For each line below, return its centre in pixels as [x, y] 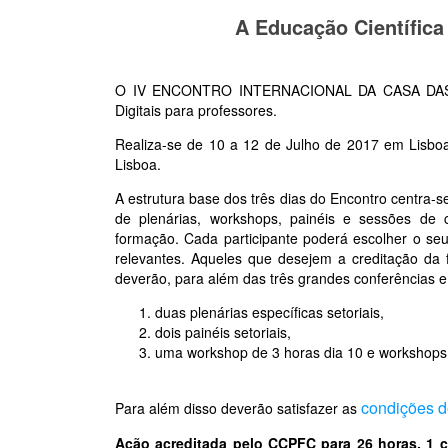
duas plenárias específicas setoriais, [269, 312]
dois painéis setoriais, [223, 332]
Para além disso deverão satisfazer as [238, 408]
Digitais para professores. [196, 110]
